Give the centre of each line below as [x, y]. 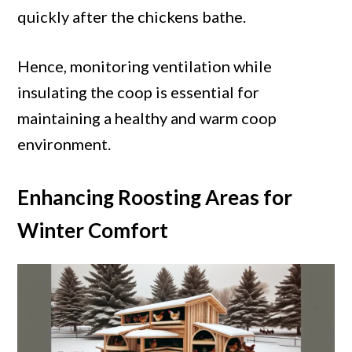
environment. [64, 144]
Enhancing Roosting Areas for [155, 198]
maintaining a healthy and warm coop [147, 118]
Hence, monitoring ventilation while [145, 66]
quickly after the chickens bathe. [132, 17]
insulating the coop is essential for [139, 92]
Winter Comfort [93, 231]
